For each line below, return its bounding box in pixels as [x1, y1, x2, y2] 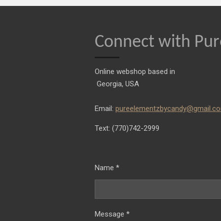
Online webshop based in [95, 67, 175, 76]
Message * [95, 209, 130, 219]
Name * [95, 163, 119, 172]
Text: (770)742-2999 [95, 123, 161, 133]
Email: [95, 104, 115, 113]
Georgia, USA [95, 79, 139, 88]
